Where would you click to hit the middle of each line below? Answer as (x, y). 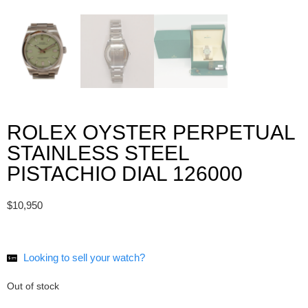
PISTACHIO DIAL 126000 (125, 173)
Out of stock (33, 287)
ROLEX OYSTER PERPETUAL (151, 132)
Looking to (47, 258)
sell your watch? (108, 258)
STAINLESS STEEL (98, 153)
